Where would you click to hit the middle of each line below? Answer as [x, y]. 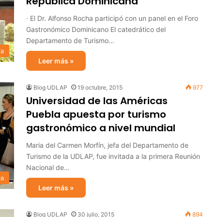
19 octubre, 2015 [100, 87]
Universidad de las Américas [97, 101]
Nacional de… [48, 167]
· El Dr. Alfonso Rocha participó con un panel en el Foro [112, 18]
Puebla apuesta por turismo [96, 114]
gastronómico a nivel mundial [101, 128]
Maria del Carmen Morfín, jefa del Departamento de [107, 145]
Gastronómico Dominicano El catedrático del [96, 29]
